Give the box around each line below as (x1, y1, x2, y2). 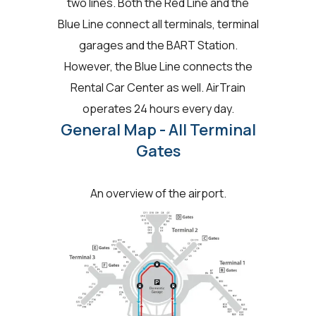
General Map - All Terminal (60, 119, 256, 140)
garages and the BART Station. (78, 37, 238, 53)
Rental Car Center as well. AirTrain (71, 79, 245, 95)
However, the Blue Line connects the (63, 58, 253, 74)
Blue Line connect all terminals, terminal (57, 16, 259, 32)
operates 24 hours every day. (82, 100, 234, 116)
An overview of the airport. (90, 185, 226, 201)
